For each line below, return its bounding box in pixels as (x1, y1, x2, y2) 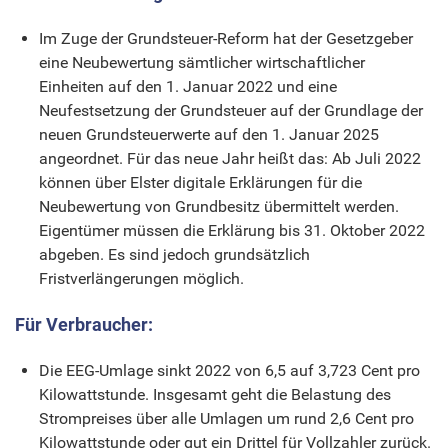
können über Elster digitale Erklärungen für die (39, 172, 362, 192)
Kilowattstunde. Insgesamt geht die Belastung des (39, 384, 391, 404)
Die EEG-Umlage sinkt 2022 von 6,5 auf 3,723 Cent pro (39, 360, 420, 380)
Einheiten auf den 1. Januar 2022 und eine (39, 76, 337, 96)
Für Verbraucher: (15, 313, 153, 335)
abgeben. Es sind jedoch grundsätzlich (39, 244, 310, 264)
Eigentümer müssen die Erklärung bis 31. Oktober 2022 (39, 220, 425, 240)
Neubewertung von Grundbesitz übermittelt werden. (39, 196, 399, 216)
